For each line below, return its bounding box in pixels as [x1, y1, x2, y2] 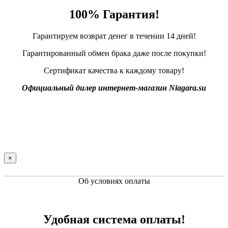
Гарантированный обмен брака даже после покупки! [22, 48, 206, 58]
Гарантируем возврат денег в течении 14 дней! [32, 31, 196, 40]
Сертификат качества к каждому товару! [44, 66, 184, 75]
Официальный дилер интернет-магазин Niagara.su [22, 83, 206, 92]
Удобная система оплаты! [43, 213, 185, 226]
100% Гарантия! [69, 7, 159, 21]
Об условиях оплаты [78, 176, 150, 185]
